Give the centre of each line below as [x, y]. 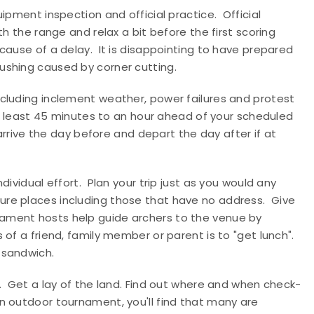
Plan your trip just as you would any [182, 183]
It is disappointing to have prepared [196, 49]
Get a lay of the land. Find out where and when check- [154, 284]
